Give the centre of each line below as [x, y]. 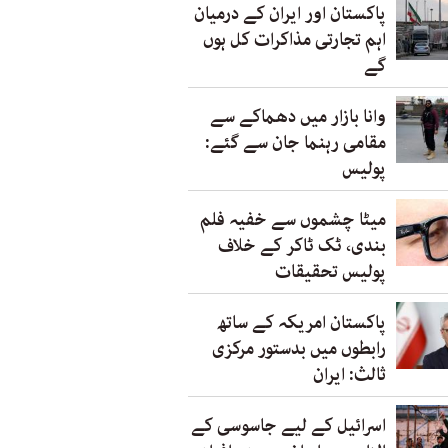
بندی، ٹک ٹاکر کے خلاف [302, 246]
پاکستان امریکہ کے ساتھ [301, 323]
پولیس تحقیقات [330, 272]
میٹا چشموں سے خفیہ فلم [293, 220]
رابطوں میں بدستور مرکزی [299, 349]
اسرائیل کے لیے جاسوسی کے [288, 426]
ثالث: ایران [349, 375]
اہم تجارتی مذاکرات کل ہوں [294, 40]
